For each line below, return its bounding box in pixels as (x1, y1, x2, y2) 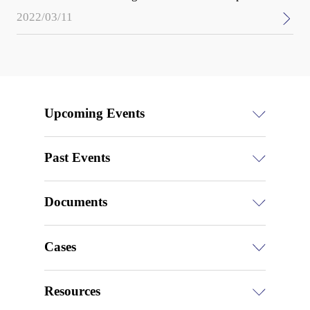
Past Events (44, 150, 111, 165)
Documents (44, 194, 108, 210)
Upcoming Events (44, 105, 145, 120)
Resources (44, 283, 101, 298)
